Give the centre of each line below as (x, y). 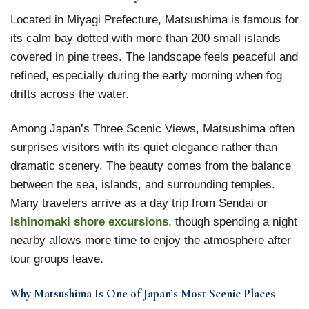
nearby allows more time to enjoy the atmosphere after (151, 240)
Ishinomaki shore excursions (89, 221)
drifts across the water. (70, 94)
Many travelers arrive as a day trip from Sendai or (139, 202)
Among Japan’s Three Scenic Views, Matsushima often (152, 128)
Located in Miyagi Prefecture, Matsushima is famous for (154, 20)
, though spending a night (233, 221)
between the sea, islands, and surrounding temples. (143, 184)
